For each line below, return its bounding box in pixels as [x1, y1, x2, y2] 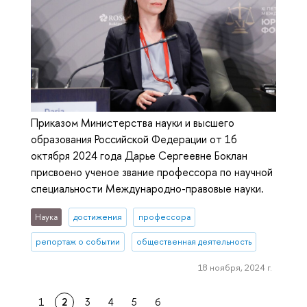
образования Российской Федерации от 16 [31, 132, 237, 147]
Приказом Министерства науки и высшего [31, 115, 234, 131]
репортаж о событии [36, 236, 121, 248]
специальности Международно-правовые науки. [31, 181, 264, 197]
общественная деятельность [136, 236, 251, 248]
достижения [73, 211, 122, 223]
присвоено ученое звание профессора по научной [31, 164, 273, 180]
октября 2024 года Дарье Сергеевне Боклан [31, 148, 247, 164]
